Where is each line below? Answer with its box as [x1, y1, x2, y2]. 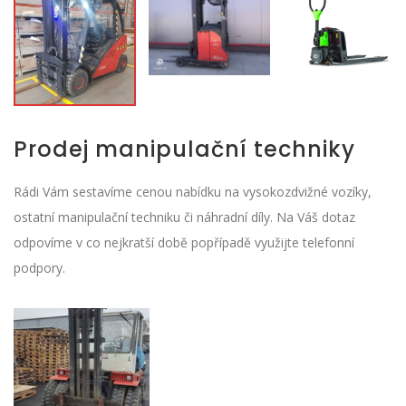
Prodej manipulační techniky [14, 133, 355, 164]
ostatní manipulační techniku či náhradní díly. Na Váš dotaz [14, 208, 355, 226]
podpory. [14, 258, 65, 276]
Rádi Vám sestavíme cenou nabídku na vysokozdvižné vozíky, [14, 182, 372, 200]
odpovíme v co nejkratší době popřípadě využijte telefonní [14, 233, 354, 251]
